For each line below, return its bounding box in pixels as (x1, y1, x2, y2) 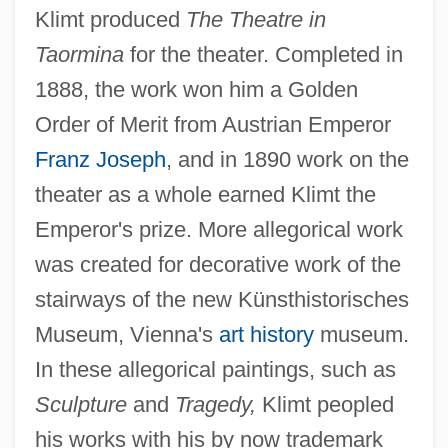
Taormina (34, 42, 124, 68)
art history (218, 322, 314, 348)
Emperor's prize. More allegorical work (34, 217, 403, 243)
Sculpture (34, 392, 127, 418)
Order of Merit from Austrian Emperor (34, 112, 391, 138)
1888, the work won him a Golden (34, 77, 358, 103)
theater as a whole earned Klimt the (34, 182, 376, 208)
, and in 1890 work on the (165, 147, 409, 173)
